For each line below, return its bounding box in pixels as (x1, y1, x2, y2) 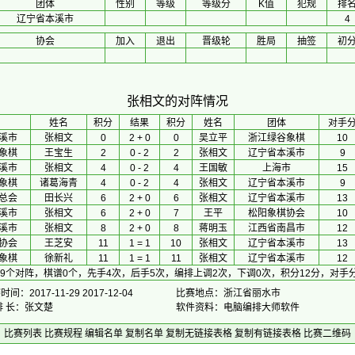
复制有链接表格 (235, 328, 301, 339)
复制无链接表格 (166, 328, 232, 339)
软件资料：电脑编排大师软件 (176, 302, 300, 313)
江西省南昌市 (248, 223, 305, 234)
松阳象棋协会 (248, 208, 305, 219)
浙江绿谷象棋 (248, 132, 305, 143)
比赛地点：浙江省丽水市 (176, 288, 281, 299)
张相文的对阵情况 (127, 94, 228, 108)
